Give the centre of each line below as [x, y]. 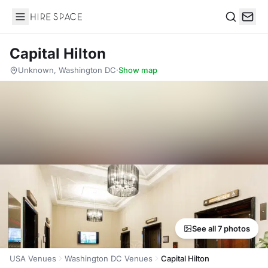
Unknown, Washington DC [67, 70]
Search [240, 29]
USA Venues [33, 258]
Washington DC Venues [109, 258]
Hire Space [36, 23]
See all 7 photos [221, 229]
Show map [138, 70]
